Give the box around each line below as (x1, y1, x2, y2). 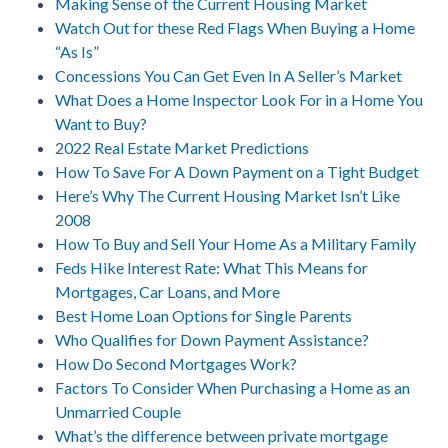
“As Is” (55, 41, 99, 61)
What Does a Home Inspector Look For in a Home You (55, 89, 423, 109)
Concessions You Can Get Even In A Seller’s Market (55, 65, 402, 85)
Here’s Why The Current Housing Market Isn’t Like (55, 185, 400, 205)
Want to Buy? (55, 113, 147, 133)
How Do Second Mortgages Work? (55, 353, 297, 373)
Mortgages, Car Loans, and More (55, 281, 280, 301)
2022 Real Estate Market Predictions (55, 137, 309, 157)
